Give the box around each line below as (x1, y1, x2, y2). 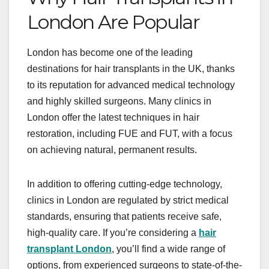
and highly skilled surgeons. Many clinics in (27, 96, 211, 107)
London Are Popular (27, 10, 200, 34)
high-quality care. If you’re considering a (27, 228, 199, 238)
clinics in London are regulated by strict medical (27, 195, 229, 206)
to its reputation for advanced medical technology (27, 80, 235, 91)
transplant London (27, 244, 112, 255)
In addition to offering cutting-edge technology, (27, 179, 222, 190)
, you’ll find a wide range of (112, 244, 225, 255)
